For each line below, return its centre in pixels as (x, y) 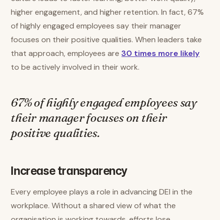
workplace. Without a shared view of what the (94, 206)
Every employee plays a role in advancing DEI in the (102, 192)
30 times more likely (161, 53)
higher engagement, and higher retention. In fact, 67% (108, 12)
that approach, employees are (66, 53)
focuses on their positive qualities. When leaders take (107, 40)
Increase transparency (69, 170)
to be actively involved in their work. (75, 67)
